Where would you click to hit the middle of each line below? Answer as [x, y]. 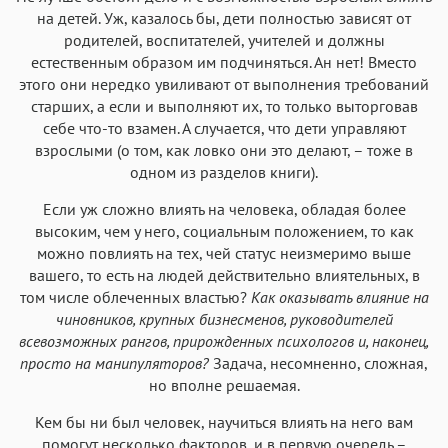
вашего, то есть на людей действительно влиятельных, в [224, 274]
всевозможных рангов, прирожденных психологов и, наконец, [224, 340]
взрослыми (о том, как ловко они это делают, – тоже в [224, 149]
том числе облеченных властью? [135, 296]
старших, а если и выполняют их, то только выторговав [224, 105]
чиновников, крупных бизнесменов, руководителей [224, 318]
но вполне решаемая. [224, 384]
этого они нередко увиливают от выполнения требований [224, 83]
